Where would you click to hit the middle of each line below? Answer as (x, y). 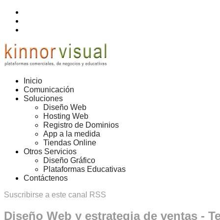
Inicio (33, 81)
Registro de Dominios (81, 125)
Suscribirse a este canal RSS (55, 195)
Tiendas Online (70, 143)
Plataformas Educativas (84, 169)
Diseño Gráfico (69, 160)
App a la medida (72, 134)
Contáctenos (46, 178)
